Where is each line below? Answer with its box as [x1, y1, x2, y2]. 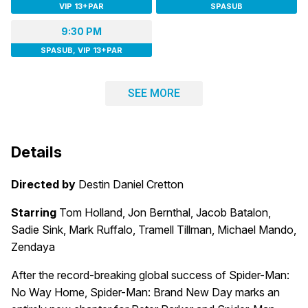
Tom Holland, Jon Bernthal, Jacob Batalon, [59, 206, 271, 220]
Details [11, 143, 62, 162]
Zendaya [11, 240, 55, 254]
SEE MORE [128, 87, 180, 100]
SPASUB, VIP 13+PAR [40, 45, 122, 55]
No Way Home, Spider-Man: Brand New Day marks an [11, 285, 280, 300]
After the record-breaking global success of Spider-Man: [11, 268, 289, 283]
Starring [11, 206, 56, 220]
